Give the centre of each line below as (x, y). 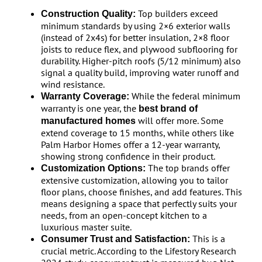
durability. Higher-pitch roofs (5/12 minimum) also (141, 61)
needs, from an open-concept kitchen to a (124, 215)
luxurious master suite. (86, 227)
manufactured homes (88, 121)
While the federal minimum (185, 96)
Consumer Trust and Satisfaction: (115, 239)
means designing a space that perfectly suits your (139, 204)
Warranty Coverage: (85, 96)
